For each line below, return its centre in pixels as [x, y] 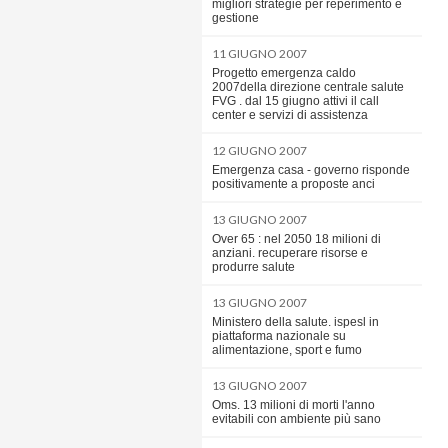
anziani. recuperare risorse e [290, 253]
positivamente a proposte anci [293, 184]
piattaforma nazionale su [279, 336]
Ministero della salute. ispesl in [295, 322]
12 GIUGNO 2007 [259, 150]
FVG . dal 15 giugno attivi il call [295, 101]
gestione [235, 18]
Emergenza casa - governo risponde [311, 170]
